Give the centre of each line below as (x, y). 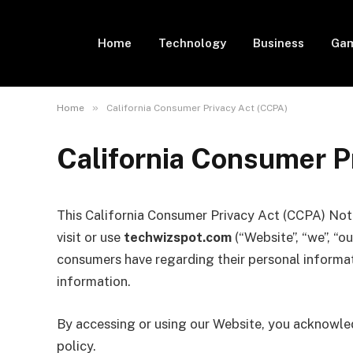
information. (94, 281)
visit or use (90, 237)
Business (279, 43)
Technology (192, 43)
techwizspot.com (178, 237)
